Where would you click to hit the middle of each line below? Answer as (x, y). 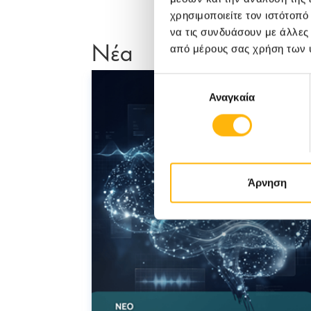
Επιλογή (173, 81)
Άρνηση (267, 183)
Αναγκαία (232, 97)
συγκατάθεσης (187, 98)
